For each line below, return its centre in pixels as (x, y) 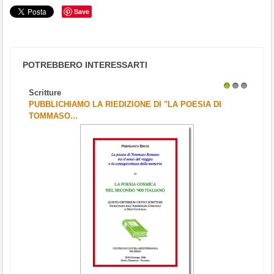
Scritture (45, 93)
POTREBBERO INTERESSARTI (85, 65)
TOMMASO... (53, 116)
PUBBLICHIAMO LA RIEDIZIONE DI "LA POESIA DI (125, 104)
